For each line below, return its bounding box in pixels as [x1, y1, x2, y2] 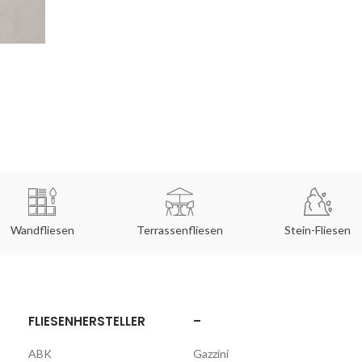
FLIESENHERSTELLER [28, 313, 146, 330]
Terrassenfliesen [137, 223, 224, 238]
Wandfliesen [11, 223, 75, 238]
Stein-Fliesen [284, 223, 351, 238]
